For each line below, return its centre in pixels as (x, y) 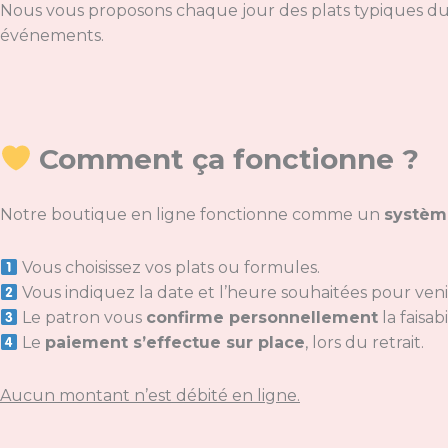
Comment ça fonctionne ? (228, 159)
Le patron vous (82, 317)
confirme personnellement (262, 317)
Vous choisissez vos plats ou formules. (169, 267)
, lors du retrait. (365, 342)
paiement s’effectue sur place (175, 342)
